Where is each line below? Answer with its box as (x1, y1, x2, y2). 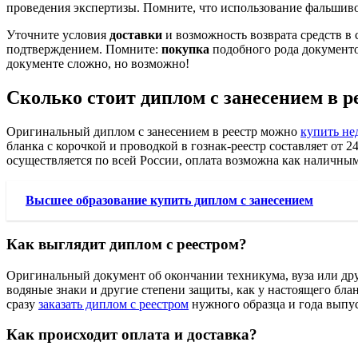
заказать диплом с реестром (38, 296, 189, 311)
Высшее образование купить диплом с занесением (26, 193, 313, 208)
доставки (109, 28, 162, 42)
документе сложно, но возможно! (6, 57, 189, 71)
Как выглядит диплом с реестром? (6, 235, 247, 253)
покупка (161, 42, 209, 57)
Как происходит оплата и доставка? (6, 326, 257, 344)
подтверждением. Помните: (6, 42, 161, 57)
